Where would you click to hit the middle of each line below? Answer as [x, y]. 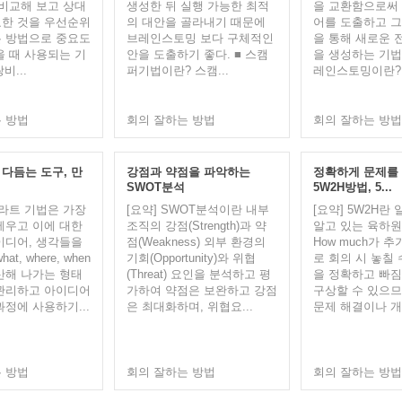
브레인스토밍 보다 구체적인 [200, 38]
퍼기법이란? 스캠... [177, 70]
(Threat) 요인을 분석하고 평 [198, 274]
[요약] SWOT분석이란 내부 [197, 210]
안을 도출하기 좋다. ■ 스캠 [197, 54]
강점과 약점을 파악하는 [188, 172]
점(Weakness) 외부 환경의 [196, 242]
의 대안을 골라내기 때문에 [196, 22]
